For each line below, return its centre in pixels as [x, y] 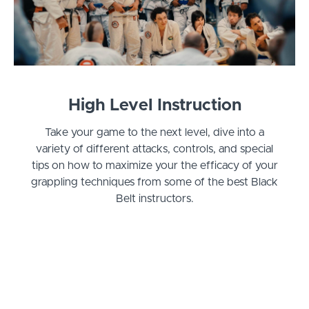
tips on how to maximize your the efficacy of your [154, 165]
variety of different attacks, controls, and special [154, 149]
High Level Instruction [154, 105]
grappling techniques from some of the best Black [154, 182]
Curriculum [154, 278]
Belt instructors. [154, 198]
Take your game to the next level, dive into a [154, 132]
